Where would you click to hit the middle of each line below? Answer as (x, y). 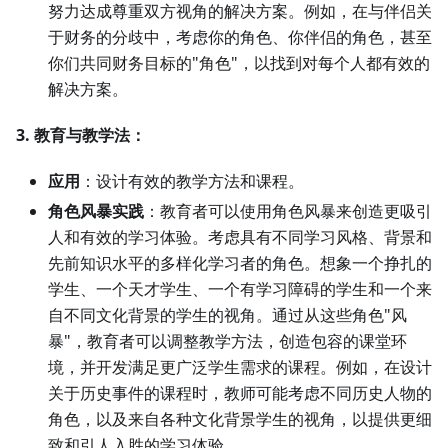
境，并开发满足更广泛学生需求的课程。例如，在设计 (240, 367)
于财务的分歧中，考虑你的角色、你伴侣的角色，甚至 (240, 37)
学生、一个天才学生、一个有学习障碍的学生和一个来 (240, 289)
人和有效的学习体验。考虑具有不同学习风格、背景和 (240, 237)
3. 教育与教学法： (81, 135)
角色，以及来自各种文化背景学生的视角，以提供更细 (240, 419)
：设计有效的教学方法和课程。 (192, 181)
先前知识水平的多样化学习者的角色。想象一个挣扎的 (240, 263)
